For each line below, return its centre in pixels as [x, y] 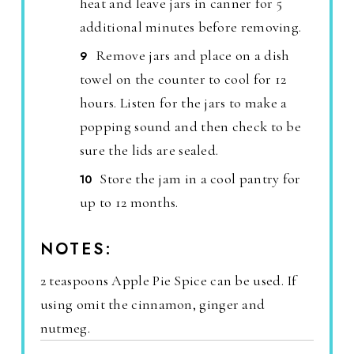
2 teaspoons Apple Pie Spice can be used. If [168, 280]
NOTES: [76, 249]
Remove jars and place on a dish [193, 55]
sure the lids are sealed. [149, 150]
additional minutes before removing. [190, 26]
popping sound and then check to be [190, 126]
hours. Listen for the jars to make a [183, 102]
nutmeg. [65, 328]
